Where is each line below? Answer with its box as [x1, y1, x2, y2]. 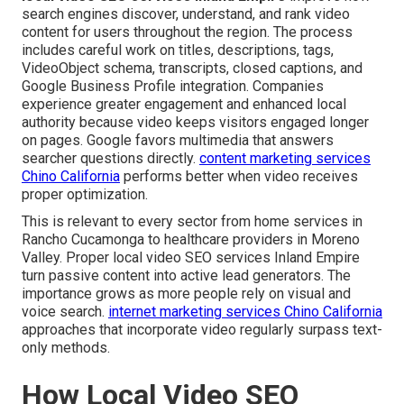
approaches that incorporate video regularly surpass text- [22, 321, 382, 339]
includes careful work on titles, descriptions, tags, [22, 41, 334, 60]
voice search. [22, 303, 108, 321]
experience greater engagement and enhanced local [22, 96, 346, 114]
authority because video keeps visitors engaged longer [22, 114, 369, 132]
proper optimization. [22, 186, 148, 204]
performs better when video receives [120, 168, 358, 186]
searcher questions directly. [22, 150, 199, 168]
